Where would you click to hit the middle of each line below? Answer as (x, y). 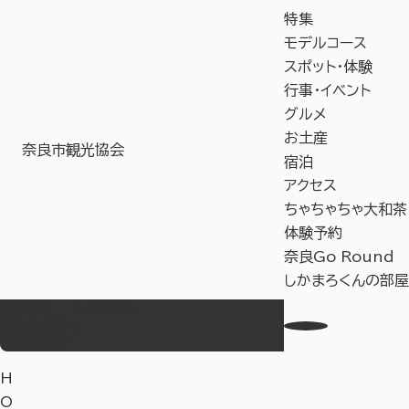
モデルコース (325, 43)
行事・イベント (327, 90)
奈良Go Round (339, 257)
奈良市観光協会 (73, 150)
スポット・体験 (328, 67)
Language (105, 308)
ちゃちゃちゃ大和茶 (346, 209)
